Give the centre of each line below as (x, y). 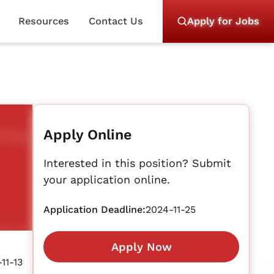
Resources (43, 21)
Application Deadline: (95, 209)
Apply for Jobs (223, 21)
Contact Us (116, 21)
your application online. (107, 180)
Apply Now (141, 247)
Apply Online (88, 135)
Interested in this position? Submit (138, 163)
